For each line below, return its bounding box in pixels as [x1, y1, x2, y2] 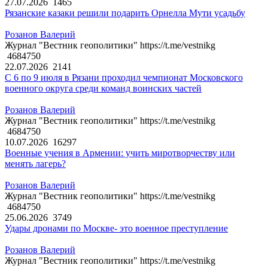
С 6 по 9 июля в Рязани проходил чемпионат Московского [5, 72, 243, 83]
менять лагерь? [5, 159, 66, 169]
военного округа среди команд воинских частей [5, 83, 202, 94]
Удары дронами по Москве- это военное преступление [5, 223, 228, 234]
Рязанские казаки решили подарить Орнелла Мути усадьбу [5, 8, 245, 19]
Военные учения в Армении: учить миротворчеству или [5, 148, 235, 159]
